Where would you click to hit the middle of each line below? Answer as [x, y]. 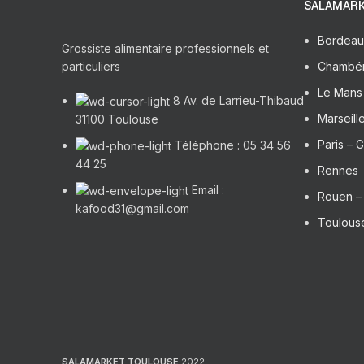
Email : [208, 190]
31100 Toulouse [117, 119]
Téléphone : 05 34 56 [233, 145]
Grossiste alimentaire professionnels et [165, 48]
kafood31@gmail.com [132, 209]
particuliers [91, 66]
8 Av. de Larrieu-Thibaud [238, 100]
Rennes [338, 170]
